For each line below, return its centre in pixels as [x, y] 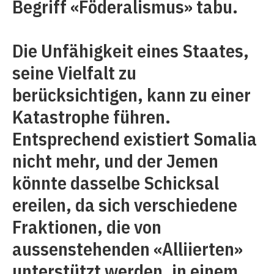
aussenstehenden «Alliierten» [128, 249]
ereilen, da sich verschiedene [125, 205]
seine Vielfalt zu [74, 72]
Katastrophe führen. [91, 117]
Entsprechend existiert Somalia [135, 139]
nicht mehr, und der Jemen [115, 161]
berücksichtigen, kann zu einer [131, 94]
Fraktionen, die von [87, 227]
